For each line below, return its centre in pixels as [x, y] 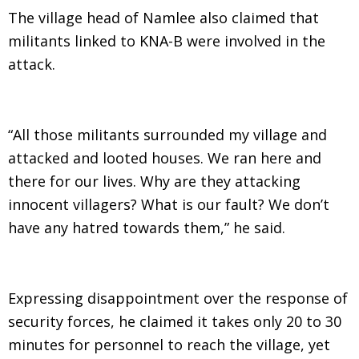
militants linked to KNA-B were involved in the [167, 41]
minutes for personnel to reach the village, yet [169, 345]
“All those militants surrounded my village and [167, 135]
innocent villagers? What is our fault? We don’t [169, 204]
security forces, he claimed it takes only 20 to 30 [175, 321]
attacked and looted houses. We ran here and [165, 158]
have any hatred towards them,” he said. [147, 228]
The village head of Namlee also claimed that [163, 18]
